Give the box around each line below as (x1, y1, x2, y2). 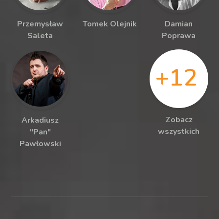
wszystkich (158, 126, 200, 137)
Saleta (27, 30, 53, 41)
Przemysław (17, 18, 64, 29)
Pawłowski (19, 138, 61, 149)
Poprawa (162, 30, 196, 41)
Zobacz (165, 114, 193, 125)
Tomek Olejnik (82, 18, 137, 29)
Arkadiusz (22, 114, 59, 126)
